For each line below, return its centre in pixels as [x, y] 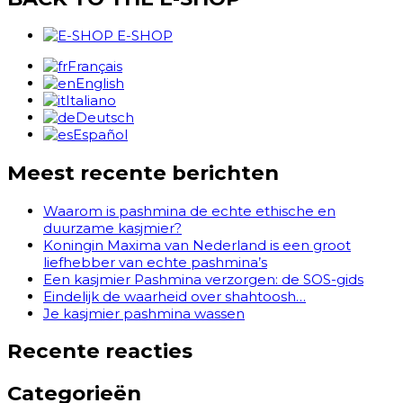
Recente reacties [100, 351]
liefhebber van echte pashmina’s [155, 262]
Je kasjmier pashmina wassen [144, 313]
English [100, 84]
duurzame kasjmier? [112, 228]
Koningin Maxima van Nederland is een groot [197, 245]
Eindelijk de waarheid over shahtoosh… [175, 296]
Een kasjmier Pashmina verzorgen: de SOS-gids [203, 279]
